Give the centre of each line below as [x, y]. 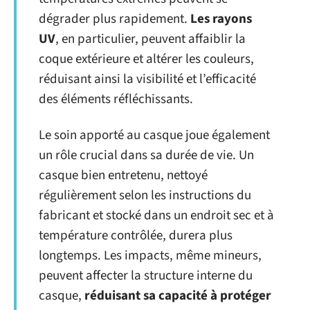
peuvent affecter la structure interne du [146, 275]
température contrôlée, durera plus [136, 235]
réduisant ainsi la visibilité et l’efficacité [147, 79]
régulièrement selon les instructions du [145, 195]
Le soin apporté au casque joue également [154, 135]
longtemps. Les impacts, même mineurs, [150, 255]
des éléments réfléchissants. [116, 99]
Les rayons [221, 19]
